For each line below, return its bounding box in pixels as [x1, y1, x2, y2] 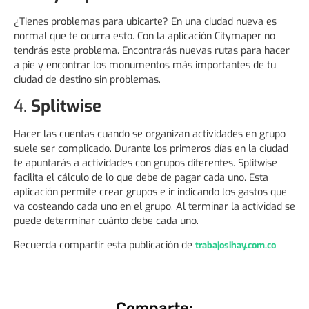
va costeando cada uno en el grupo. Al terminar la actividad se [14, 200, 295, 213]
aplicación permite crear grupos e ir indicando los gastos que [14, 186, 287, 199]
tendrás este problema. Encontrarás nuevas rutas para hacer [14, 43, 290, 57]
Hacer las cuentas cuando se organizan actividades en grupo [14, 128, 286, 141]
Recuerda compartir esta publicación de [14, 239, 195, 252]
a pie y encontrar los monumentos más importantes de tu [14, 58, 276, 72]
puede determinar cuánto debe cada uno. [14, 215, 199, 228]
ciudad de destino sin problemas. [14, 72, 161, 86]
